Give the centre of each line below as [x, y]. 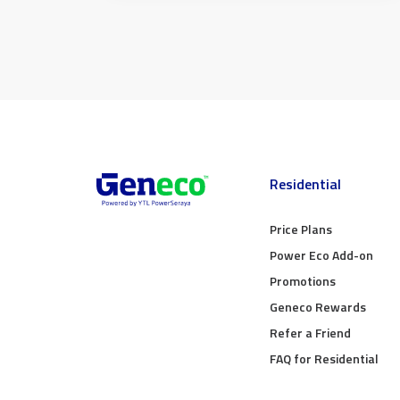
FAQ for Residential [324, 358]
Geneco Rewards [318, 307]
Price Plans [301, 229]
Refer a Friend [310, 333]
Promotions [303, 281]
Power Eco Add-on [321, 255]
